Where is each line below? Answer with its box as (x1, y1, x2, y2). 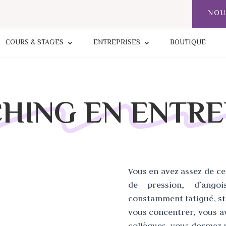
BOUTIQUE (169, 37, 206, 48)
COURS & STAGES (5, 37, 64, 48)
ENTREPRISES (93, 37, 140, 48)
